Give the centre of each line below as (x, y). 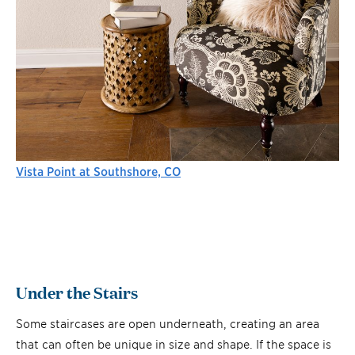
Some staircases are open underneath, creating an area (168, 323)
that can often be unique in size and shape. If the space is (174, 343)
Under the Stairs (77, 291)
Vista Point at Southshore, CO (98, 170)
